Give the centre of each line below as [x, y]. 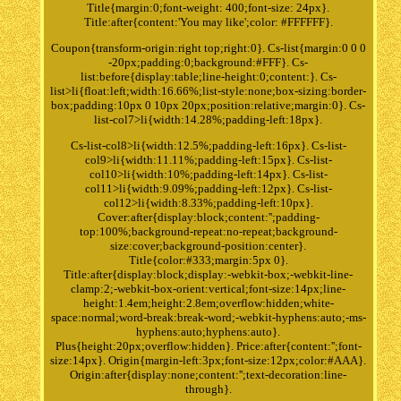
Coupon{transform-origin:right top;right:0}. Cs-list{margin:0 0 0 [208, 47]
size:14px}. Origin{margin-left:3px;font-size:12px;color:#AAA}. [209, 360]
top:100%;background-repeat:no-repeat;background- [208, 231]
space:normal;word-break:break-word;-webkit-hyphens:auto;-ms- [208, 317]
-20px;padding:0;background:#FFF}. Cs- [209, 62]
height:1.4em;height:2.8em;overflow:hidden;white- [208, 303]
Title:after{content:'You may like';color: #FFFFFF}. [208, 21]
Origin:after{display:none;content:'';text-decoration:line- [209, 374]
